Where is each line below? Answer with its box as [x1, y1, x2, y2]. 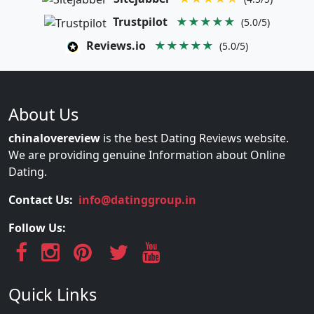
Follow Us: [8, 220, 66, 236]
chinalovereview [8, 130, 100, 146]
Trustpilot [113, 14, 168, 30]
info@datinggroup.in [78, 192, 196, 208]
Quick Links [8, 283, 97, 306]
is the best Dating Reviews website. [100, 130, 289, 146]
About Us [8, 103, 78, 126]
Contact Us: [8, 192, 76, 208]
